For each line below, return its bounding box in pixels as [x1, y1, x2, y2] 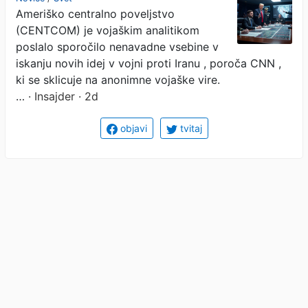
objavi [117, 122, 147, 134]
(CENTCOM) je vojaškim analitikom [16, 23, 199, 37]
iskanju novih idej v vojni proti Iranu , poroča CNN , [16, 56, 281, 70]
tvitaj [177, 122, 202, 134]
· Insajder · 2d [25, 89, 98, 103]
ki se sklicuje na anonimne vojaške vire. [16, 72, 220, 87]
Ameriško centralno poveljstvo [16, 6, 175, 21]
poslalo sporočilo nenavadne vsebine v [16, 39, 219, 54]
